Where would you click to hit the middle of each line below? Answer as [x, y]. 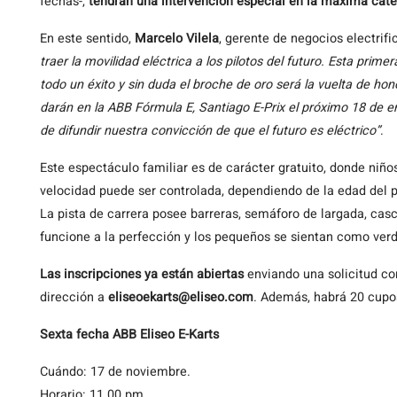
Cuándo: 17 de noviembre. [115, 371]
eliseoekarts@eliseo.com [181, 297]
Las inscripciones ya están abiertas [142, 274]
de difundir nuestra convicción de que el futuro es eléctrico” [210, 130]
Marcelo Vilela [177, 38]
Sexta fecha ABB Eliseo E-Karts [129, 334]
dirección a [74, 297]
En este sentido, [87, 38]
